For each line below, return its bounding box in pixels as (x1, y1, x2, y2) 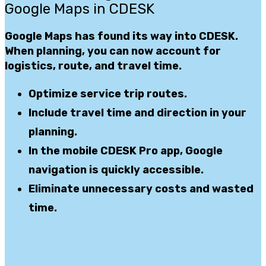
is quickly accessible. (87, 163, 204, 177)
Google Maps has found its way (5, 30, 175, 43)
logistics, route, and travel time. (5, 59, 182, 73)
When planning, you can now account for (5, 45, 221, 58)
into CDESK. (175, 30, 238, 43)
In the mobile (28, 144, 100, 158)
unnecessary (80, 182, 155, 196)
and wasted (187, 182, 254, 196)
